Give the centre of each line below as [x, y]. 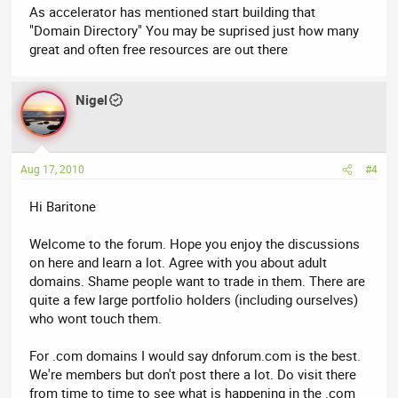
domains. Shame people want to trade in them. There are [198, 281]
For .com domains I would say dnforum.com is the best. [195, 356]
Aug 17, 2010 [53, 169]
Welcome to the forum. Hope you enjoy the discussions [195, 244]
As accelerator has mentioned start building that [173, 11]
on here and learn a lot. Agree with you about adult [179, 263]
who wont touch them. [96, 318]
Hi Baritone [63, 207]
